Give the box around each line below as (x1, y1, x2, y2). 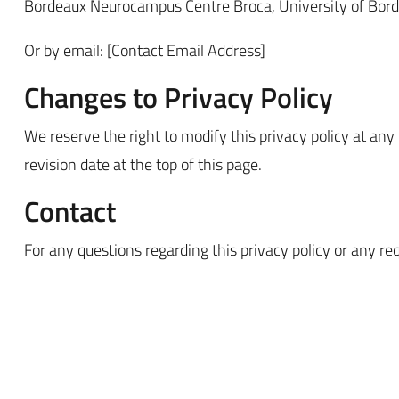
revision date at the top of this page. (24, 152, 262, 177)
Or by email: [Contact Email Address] (24, 38, 265, 63)
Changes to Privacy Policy (24, 76, 333, 119)
